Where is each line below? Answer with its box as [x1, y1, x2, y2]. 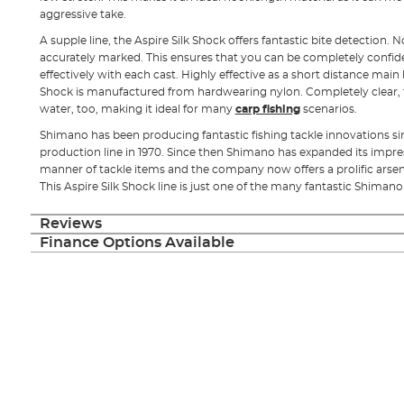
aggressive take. [39, 9, 126, 20]
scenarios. [299, 104, 357, 115]
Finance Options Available [39, 235, 234, 250]
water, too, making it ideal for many [39, 104, 235, 115]
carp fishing [234, 104, 300, 115]
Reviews [39, 216, 102, 231]
